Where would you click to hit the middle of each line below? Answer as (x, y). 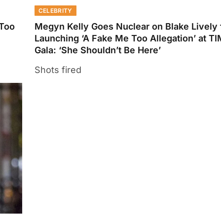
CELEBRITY (55, 11)
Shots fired (58, 70)
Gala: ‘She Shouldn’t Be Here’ (97, 50)
